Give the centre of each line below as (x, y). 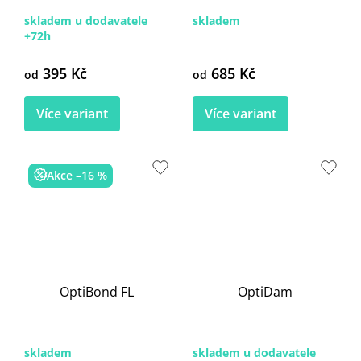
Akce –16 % (77, 176)
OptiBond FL (96, 292)
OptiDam (265, 292)
